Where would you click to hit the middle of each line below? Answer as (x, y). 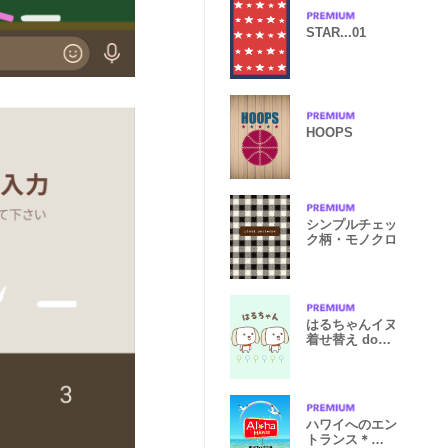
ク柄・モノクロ (351, 239)
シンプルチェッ (351, 224)
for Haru (331, 354)
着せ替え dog (346, 339)
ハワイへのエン (351, 424)
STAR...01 (336, 32)
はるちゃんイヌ (351, 324)
